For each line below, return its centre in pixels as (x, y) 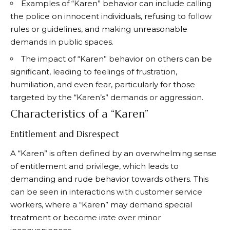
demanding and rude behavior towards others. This (109, 179)
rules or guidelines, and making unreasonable (99, 29)
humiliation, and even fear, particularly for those (103, 84)
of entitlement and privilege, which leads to (94, 166)
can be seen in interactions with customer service (106, 192)
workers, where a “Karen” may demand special (101, 205)
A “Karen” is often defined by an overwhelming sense (113, 154)
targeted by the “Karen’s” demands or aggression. (107, 97)
